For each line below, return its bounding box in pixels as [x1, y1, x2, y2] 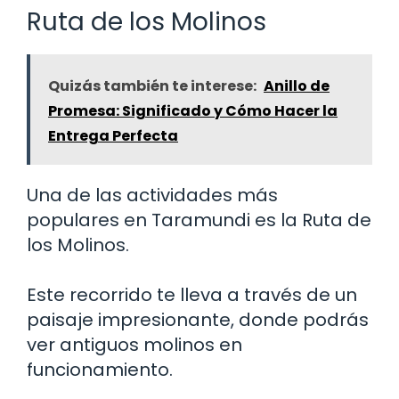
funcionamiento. [27, 356, 173, 382]
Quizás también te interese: [48, 75, 256, 96]
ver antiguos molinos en [27, 331, 242, 357]
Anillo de [264, 75, 330, 96]
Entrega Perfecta [48, 125, 178, 146]
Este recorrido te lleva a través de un [27, 281, 357, 307]
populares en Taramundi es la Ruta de [27, 207, 371, 232]
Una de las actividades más [27, 182, 278, 208]
